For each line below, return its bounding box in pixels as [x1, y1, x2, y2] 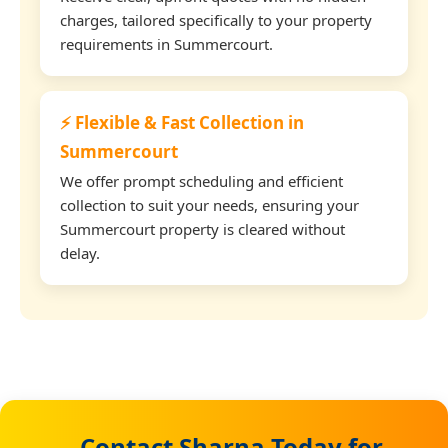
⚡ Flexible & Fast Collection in [60, 110, 304, 134]
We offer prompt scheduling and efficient [60, 170, 343, 191]
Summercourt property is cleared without [60, 218, 345, 239]
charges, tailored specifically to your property [60, 9, 372, 30]
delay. [60, 242, 100, 263]
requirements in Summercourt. [60, 33, 273, 54]
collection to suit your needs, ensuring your [60, 194, 359, 215]
